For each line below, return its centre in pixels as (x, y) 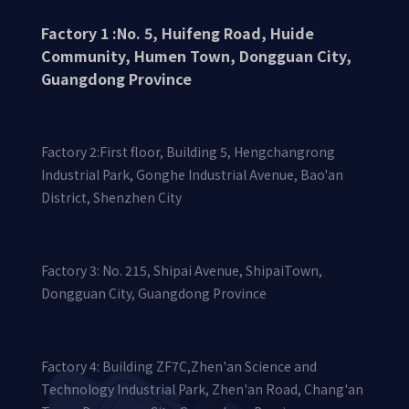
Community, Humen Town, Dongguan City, (196, 56)
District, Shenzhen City (111, 197)
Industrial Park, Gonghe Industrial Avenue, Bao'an (192, 174)
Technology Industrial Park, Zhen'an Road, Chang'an (202, 389)
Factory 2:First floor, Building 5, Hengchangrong (188, 152)
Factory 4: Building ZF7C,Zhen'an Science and (179, 366)
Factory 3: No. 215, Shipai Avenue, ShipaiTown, (182, 270)
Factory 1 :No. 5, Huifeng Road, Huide (178, 33)
